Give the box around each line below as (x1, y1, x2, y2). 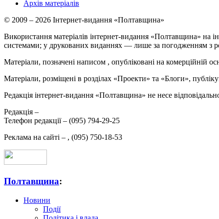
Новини (23, 196, 50, 204)
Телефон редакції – (4, 116, 69, 125)
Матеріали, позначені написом (4, 58, 108, 66)
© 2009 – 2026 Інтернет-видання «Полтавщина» (4, 16, 164, 24)
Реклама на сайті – (4, 133, 67, 142)
